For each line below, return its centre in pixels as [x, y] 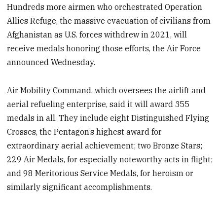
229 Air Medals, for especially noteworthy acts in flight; [110, 160]
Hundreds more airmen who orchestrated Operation [105, 7]
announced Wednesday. [51, 62]
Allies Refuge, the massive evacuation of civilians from [109, 21]
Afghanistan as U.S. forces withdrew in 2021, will [97, 35]
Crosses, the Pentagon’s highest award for [85, 132]
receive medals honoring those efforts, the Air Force [104, 49]
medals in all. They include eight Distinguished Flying [108, 118]
